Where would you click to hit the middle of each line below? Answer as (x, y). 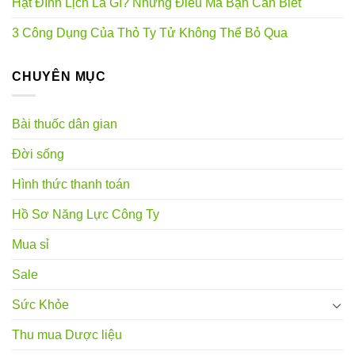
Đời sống (38, 155)
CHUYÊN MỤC (59, 76)
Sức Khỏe (40, 305)
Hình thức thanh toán (71, 185)
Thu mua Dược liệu (67, 335)
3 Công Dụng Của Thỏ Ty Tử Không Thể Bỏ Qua (150, 32)
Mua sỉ (31, 245)
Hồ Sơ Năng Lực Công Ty (86, 215)
